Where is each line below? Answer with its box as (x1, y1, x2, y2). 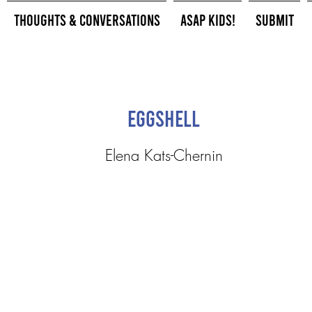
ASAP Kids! (180, 10, 235, 29)
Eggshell (127, 104, 200, 131)
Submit (255, 10, 294, 29)
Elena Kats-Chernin (105, 145, 223, 166)
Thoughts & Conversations (13, 10, 160, 29)
